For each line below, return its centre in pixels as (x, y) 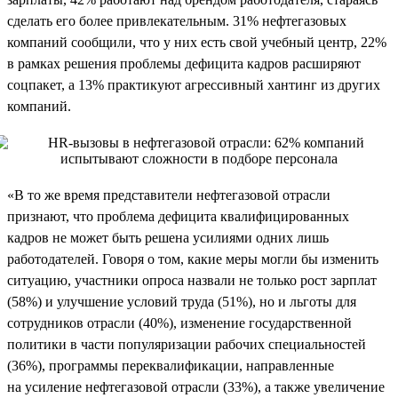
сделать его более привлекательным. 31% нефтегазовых (177, 20)
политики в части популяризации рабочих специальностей (187, 344)
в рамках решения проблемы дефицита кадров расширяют (184, 63)
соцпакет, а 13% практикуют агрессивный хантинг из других (194, 84)
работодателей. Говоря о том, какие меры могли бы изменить (193, 259)
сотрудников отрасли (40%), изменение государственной (179, 322)
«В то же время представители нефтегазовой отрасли (169, 195)
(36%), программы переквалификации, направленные (171, 365)
